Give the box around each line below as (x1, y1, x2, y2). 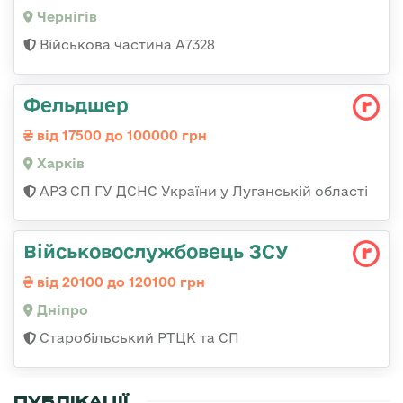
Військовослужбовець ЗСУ (23, 239, 289, 262)
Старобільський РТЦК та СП (36, 329, 239, 345)
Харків (33, 155, 85, 171)
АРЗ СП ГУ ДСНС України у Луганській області (36, 183, 368, 199)
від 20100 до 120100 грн (33, 273, 205, 290)
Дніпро (33, 301, 88, 318)
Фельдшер (23, 93, 129, 115)
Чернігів (33, 8, 97, 24)
